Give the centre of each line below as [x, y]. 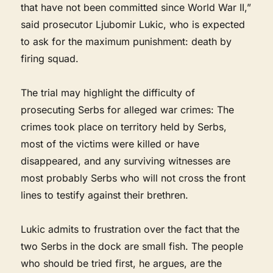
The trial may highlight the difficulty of [108, 92]
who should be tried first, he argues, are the [122, 263]
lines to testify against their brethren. [105, 195]
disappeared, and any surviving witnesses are [126, 161]
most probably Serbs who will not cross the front [133, 178]
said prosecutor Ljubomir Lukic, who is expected [133, 24]
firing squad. [50, 58]
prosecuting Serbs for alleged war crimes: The [128, 109]
